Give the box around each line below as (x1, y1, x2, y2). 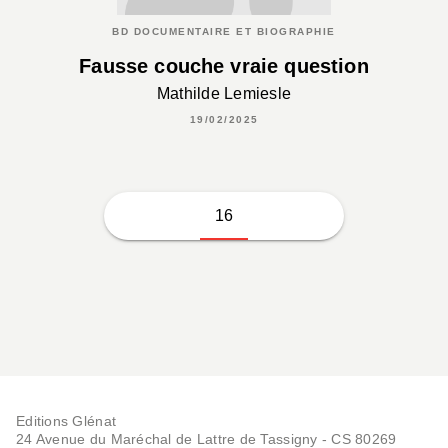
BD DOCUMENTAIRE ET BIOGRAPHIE (112, 25, 336, 37)
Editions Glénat (16, 412, 117, 429)
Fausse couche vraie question (79, 54, 369, 77)
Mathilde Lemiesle (156, 84, 292, 102)
